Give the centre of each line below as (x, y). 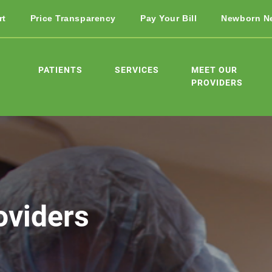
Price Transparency (73, 18)
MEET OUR (214, 70)
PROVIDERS (217, 82)
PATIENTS (60, 70)
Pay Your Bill (168, 18)
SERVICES (137, 70)
